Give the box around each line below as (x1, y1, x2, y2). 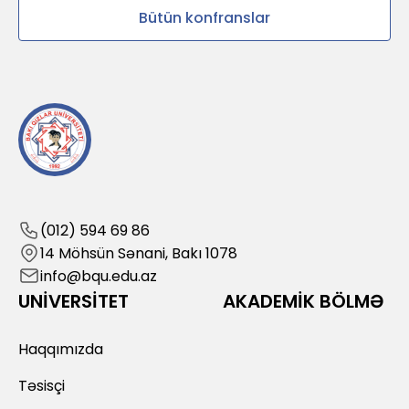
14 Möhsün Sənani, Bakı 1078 (40, 242, 237, 264)
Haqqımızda (18, 338, 103, 360)
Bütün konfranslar (139, 6, 270, 28)
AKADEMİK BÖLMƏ (223, 288, 385, 314)
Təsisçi (18, 374, 65, 396)
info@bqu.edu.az (40, 265, 157, 287)
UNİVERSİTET (18, 288, 129, 314)
